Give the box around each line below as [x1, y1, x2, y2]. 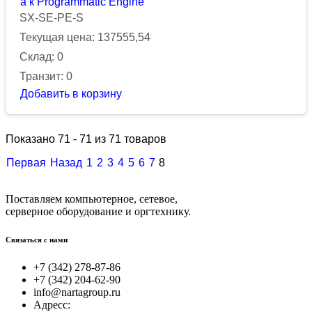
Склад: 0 [19, 50, 63, 63]
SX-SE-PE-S [19, 11, 84, 24]
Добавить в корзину [20, 87, 122, 100]
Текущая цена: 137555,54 [19, 31, 150, 43]
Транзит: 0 [19, 70, 72, 82]
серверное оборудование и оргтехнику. [6, 205, 191, 217]
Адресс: [33, 298, 70, 311]
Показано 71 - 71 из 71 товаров [6, 132, 166, 145]
